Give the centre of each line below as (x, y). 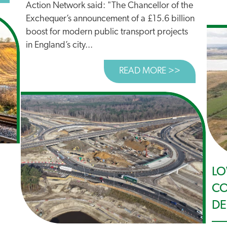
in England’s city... (59, 45)
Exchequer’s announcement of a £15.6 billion (110, 19)
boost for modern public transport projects (107, 32)
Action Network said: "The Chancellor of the (109, 6)
